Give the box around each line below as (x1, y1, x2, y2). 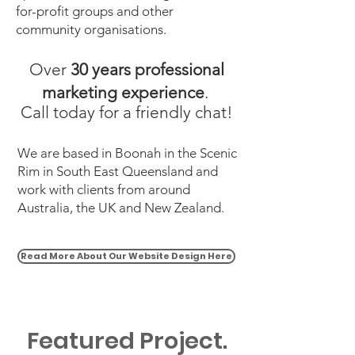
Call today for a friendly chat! (21, 102, 233, 122)
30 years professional (71, 59, 224, 79)
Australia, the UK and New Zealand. (17, 200, 224, 216)
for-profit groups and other (16, 3, 174, 19)
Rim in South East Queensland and (17, 163, 218, 179)
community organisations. (16, 21, 166, 37)
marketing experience (41, 82, 204, 102)
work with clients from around (17, 181, 190, 197)
